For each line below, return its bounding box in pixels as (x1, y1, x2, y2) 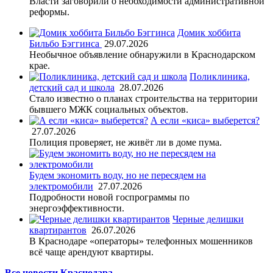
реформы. (29, 6, 69, 17)
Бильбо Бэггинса (29, 38, 102, 49)
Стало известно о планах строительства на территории (29, 93, 258, 104)
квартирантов (29, 224, 87, 235)
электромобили (29, 180, 93, 191)
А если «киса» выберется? (151, 115, 260, 126)
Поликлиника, (190, 71, 250, 82)
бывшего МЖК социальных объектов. (29, 104, 188, 115)
